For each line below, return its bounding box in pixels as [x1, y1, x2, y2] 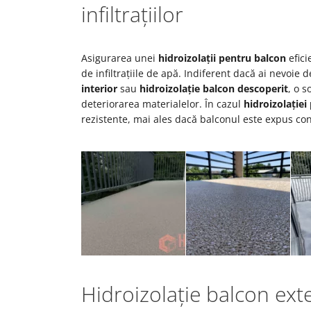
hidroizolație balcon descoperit [140, 82, 288, 95]
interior [81, 82, 117, 95]
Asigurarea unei [81, 51, 158, 65]
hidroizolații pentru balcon [158, 51, 286, 65]
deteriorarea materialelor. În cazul [81, 97, 244, 110]
